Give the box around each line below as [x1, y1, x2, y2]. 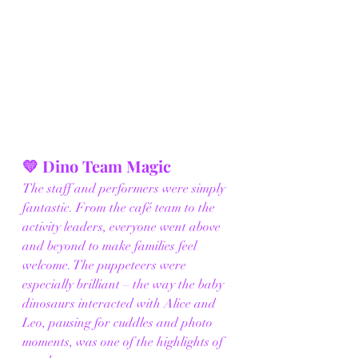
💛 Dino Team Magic [22, 154, 171, 177]
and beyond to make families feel [22, 237, 200, 254]
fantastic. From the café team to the [22, 199, 218, 216]
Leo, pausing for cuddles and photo [22, 314, 216, 331]
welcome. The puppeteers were [22, 257, 189, 273]
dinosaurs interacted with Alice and [22, 295, 219, 312]
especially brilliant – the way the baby [22, 276, 227, 292]
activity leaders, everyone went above [22, 218, 224, 235]
